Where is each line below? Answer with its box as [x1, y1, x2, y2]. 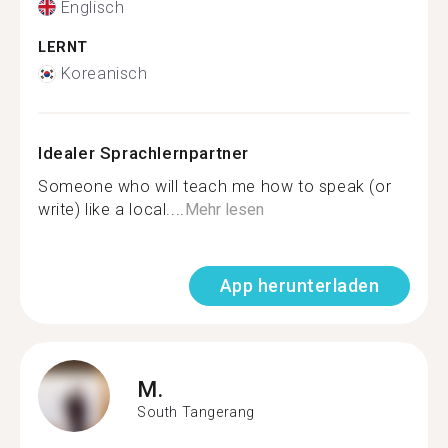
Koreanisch [60, 64, 148, 83]
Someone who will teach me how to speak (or [38, 177, 392, 196]
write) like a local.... [38, 200, 185, 219]
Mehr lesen [184, 200, 264, 219]
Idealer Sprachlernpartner [38, 143, 249, 163]
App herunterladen [219, 275, 379, 296]
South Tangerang [137, 403, 255, 420]
